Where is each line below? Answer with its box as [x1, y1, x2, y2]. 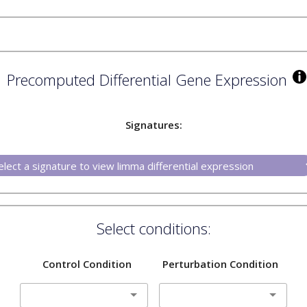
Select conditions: [96, 218, 211, 238]
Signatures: [125, 118, 182, 132]
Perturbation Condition [162, 257, 278, 271]
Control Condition [42, 257, 132, 271]
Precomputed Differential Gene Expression [6, 69, 287, 90]
